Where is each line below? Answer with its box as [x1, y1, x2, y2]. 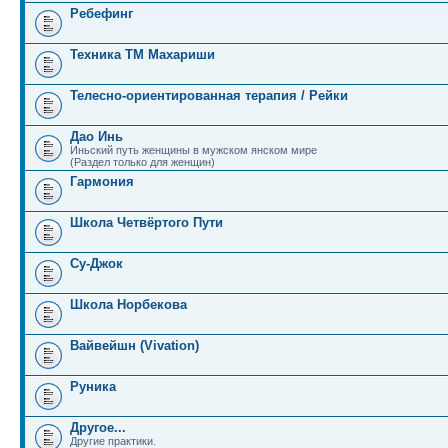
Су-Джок [70, 256, 123, 271]
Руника [70, 379, 116, 394]
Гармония [70, 174, 134, 189]
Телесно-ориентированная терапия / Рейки [70, 88, 348, 103]
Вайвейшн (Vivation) [70, 338, 199, 353]
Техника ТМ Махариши [70, 47, 215, 62]
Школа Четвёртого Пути [70, 215, 223, 230]
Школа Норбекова [70, 297, 187, 312]
